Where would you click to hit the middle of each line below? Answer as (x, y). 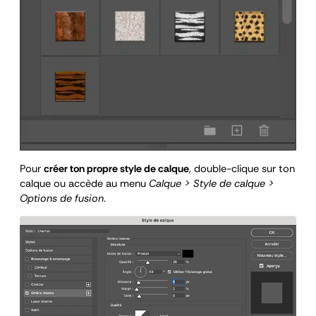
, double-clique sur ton (242, 169)
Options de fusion (62, 198)
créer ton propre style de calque (116, 169)
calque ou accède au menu (83, 183)
